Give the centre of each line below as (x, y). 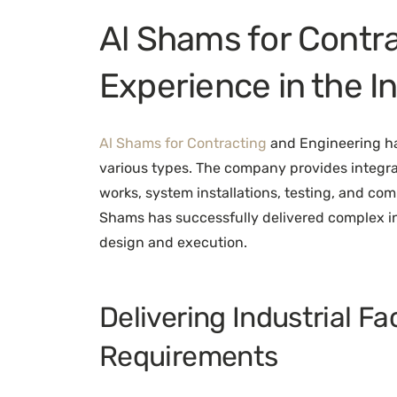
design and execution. (173, 243)
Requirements (189, 357)
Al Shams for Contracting (183, 144)
